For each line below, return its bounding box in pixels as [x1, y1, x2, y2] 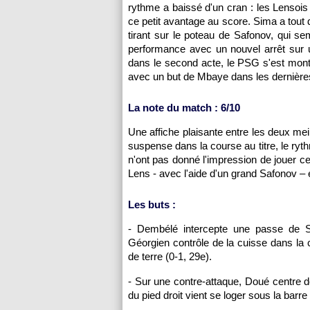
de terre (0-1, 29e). [128, 250, 212, 262]
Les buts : [128, 199, 176, 210]
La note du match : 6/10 [128, 102, 240, 113]
